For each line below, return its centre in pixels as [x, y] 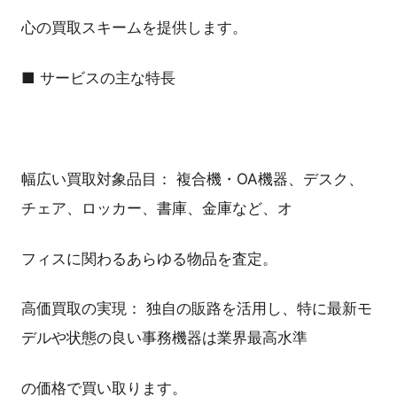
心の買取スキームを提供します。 [134, 28]
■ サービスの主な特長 [98, 78]
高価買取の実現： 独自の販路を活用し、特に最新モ [197, 309]
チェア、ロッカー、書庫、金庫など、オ [157, 208]
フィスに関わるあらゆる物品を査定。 [149, 258]
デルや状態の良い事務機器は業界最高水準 [164, 338]
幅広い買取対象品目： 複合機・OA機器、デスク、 [192, 179]
